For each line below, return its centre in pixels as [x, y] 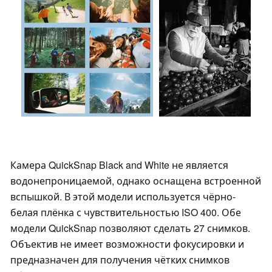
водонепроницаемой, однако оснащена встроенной [136, 180]
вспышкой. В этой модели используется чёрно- [123, 196]
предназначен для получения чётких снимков [120, 259]
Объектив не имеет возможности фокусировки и [127, 243]
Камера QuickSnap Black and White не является [119, 165]
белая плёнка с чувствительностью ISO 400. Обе [126, 212]
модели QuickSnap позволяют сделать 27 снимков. [130, 228]
